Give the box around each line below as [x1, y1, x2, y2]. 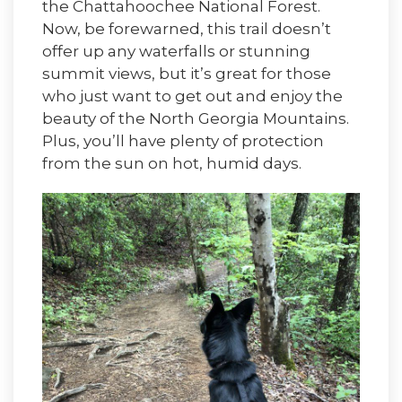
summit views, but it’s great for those [42, 65, 331, 83]
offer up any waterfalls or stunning [42, 42, 310, 61]
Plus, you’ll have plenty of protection [42, 132, 324, 151]
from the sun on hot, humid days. [42, 154, 301, 173]
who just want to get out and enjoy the [42, 87, 343, 106]
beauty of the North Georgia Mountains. [42, 109, 349, 128]
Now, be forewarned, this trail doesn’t [42, 20, 331, 39]
